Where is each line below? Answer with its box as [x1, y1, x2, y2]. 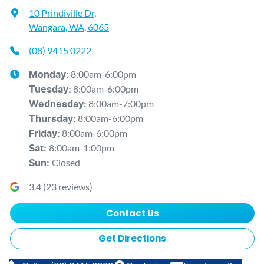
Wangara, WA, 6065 [29, 21, 109, 33]
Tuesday [29, 85, 68, 95]
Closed [52, 157, 80, 169]
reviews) [57, 181, 93, 193]
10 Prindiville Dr [29, 7, 94, 19]
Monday [29, 70, 66, 80]
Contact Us [105, 207, 159, 220]
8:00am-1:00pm [49, 142, 114, 154]
